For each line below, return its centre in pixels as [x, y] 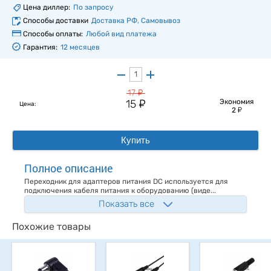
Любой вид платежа [121, 34]
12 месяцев [80, 47]
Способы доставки [56, 21]
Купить [135, 140]
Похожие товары [51, 227]
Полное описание [69, 168]
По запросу [93, 8]
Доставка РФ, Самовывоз [136, 21]
